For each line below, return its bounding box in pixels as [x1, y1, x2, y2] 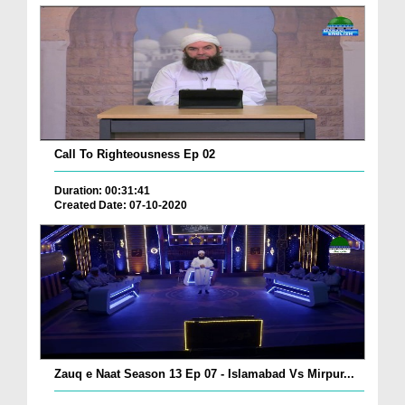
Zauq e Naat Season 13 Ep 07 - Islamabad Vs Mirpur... [54, 366, 354, 381]
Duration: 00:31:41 [54, 184, 150, 197]
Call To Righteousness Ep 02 [54, 146, 215, 161]
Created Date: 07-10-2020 [54, 198, 187, 212]
